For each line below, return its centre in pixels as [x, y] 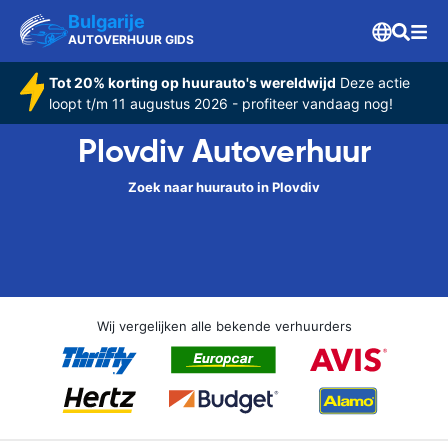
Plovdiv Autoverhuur [224, 151]
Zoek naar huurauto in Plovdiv [224, 187]
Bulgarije [106, 21]
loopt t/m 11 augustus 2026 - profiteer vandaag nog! [220, 103]
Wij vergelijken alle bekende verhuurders [224, 326]
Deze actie [372, 82]
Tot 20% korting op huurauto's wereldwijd [192, 82]
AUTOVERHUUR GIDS [131, 39]
